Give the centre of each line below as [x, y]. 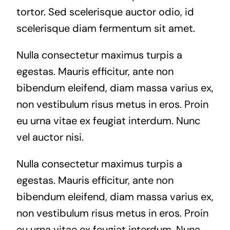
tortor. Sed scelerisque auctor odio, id [105, 12]
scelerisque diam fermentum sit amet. [106, 28]
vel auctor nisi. [50, 137]
